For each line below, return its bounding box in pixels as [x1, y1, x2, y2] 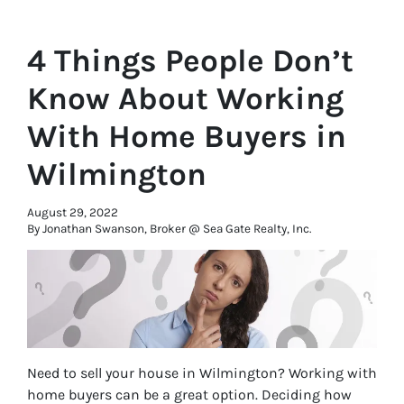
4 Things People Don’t [27, 42, 353, 80]
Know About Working [27, 80, 344, 118]
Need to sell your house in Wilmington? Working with [27, 363, 377, 381]
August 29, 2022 [27, 206, 118, 220]
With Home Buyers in [27, 118, 346, 156]
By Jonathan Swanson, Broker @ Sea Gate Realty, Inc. [27, 222, 311, 236]
